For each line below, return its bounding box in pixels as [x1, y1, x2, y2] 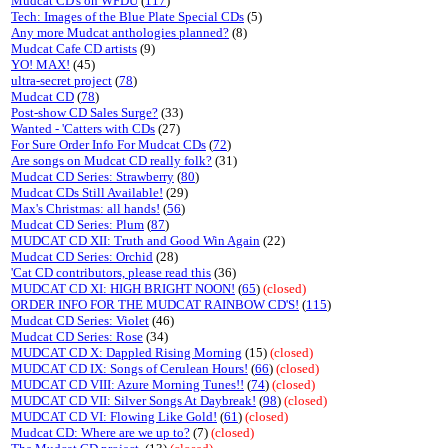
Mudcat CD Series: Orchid [11, 249, 153, 264]
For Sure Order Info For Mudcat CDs [11, 137, 206, 152]
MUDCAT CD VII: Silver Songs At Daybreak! [11, 393, 256, 408]
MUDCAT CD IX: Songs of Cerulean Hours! [11, 361, 248, 376]
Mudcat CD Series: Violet [11, 313, 149, 328]
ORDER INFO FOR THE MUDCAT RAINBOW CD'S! [11, 297, 299, 312]
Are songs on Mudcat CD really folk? [11, 153, 212, 168]
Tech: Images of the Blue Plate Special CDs [11, 9, 244, 24]
